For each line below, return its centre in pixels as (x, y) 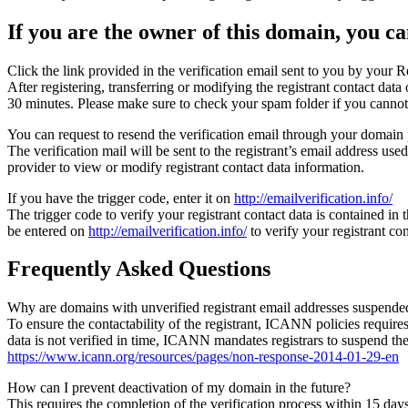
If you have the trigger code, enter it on (121, 198)
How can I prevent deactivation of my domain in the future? (179, 388)
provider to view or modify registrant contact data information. (186, 167)
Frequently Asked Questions (139, 269)
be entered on (48, 230)
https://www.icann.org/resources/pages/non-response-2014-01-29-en (203, 357)
